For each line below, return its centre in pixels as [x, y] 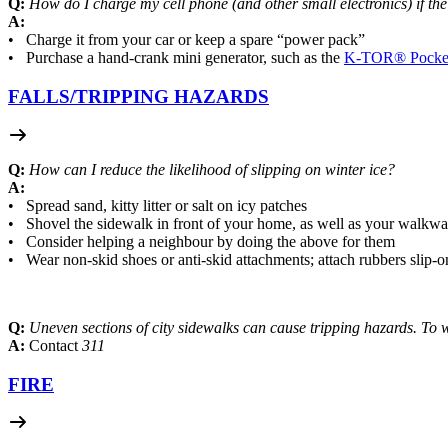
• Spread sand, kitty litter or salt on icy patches [157, 205]
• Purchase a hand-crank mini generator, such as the [174, 58]
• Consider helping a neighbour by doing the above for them [201, 241]
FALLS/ [41, 97]
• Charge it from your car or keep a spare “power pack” [186, 40]
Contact [53, 345]
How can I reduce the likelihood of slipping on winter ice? [212, 169]
